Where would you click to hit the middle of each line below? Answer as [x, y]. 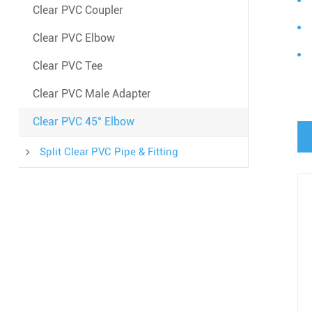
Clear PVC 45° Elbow [83, 122]
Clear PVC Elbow [73, 38]
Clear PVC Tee [67, 66]
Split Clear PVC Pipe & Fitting [109, 151]
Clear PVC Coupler [78, 10]
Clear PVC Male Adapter [92, 94]
